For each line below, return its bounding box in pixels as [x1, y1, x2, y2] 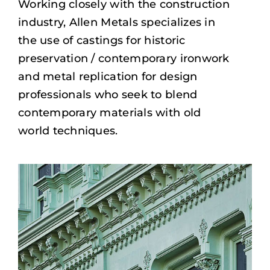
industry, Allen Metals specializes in [17, 15, 215, 29]
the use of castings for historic [17, 33, 186, 47]
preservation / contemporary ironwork [17, 51, 230, 65]
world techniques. [17, 124, 118, 137]
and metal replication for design [17, 69, 198, 83]
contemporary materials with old [17, 105, 201, 119]
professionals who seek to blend [17, 87, 198, 101]
